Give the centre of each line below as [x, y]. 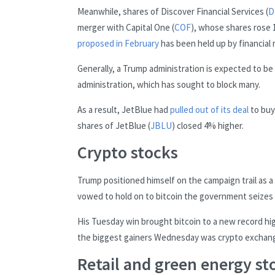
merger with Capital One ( [126, 27]
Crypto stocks [128, 152]
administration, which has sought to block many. [169, 84]
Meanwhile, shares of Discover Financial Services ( [173, 11]
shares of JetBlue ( [114, 125]
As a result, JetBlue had [124, 109]
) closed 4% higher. [208, 125]
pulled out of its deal [209, 109]
